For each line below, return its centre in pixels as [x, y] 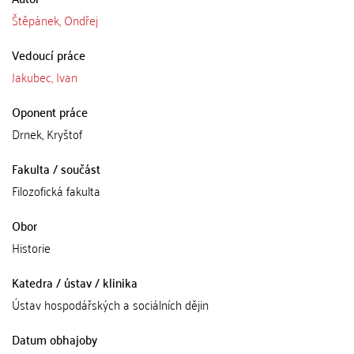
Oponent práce [50, 111]
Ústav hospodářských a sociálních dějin [110, 304]
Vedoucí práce [49, 54]
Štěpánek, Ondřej [55, 19]
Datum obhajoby [55, 339]
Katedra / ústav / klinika [75, 282]
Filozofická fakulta [56, 190]
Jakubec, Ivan [45, 76]
